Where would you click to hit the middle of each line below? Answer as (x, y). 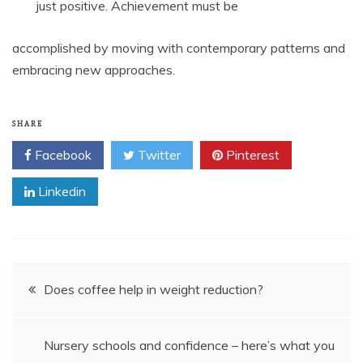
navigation (67, 327)
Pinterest (251, 155)
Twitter (158, 155)
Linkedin (60, 192)
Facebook (62, 155)
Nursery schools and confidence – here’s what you (189, 346)
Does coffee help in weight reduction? (154, 290)
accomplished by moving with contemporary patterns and (179, 48)
